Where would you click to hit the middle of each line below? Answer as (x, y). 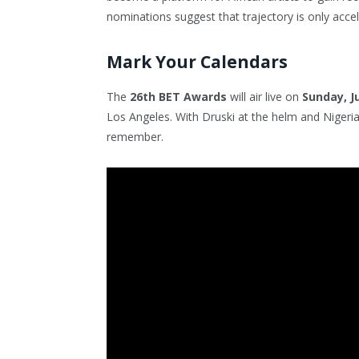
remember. (135, 137)
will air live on (264, 97)
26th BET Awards (178, 97)
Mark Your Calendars (197, 61)
